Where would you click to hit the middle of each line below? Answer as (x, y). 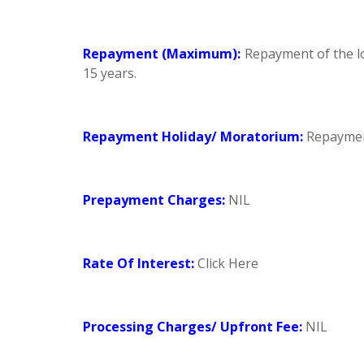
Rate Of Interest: (139, 263)
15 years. (110, 73)
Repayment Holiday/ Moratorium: (193, 136)
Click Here (228, 263)
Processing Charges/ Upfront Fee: (193, 327)
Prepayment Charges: (154, 200)
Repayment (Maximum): (162, 54)
